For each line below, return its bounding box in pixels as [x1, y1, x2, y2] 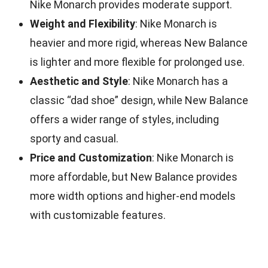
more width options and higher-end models [30, 190, 236, 202]
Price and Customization [30, 151, 152, 164]
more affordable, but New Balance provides [30, 170, 237, 183]
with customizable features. [30, 209, 166, 221]
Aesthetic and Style [30, 75, 128, 87]
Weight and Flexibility [30, 17, 135, 30]
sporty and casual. [30, 132, 118, 145]
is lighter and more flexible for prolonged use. [30, 56, 245, 68]
